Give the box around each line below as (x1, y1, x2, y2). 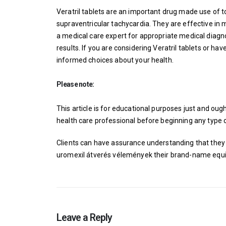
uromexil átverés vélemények (56, 151, 152, 159)
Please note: (56, 80, 94, 88)
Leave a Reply (56, 212, 112, 223)
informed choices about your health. (56, 56, 174, 64)
